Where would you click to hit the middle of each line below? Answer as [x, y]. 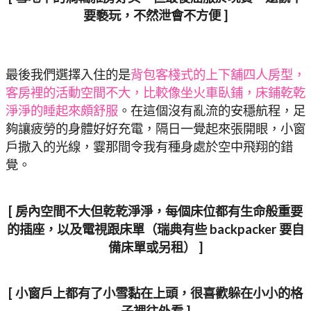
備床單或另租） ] [155, 247]
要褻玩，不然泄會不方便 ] [155, 16]
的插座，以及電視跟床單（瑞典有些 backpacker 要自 [155, 229]
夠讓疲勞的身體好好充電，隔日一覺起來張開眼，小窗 [155, 129]
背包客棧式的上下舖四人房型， [218, 75]
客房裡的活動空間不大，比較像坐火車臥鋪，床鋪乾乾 [155, 93]
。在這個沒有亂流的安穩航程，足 [212, 111]
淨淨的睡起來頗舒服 [62, 111]
